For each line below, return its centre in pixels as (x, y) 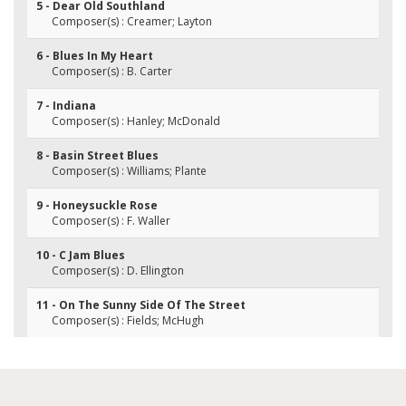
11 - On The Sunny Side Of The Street (141, 305)
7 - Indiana (66, 106)
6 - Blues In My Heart (95, 56)
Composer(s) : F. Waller (111, 221)
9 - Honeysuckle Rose (97, 205)
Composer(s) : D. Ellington (118, 271)
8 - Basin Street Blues (97, 155)
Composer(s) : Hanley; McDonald (136, 121)
